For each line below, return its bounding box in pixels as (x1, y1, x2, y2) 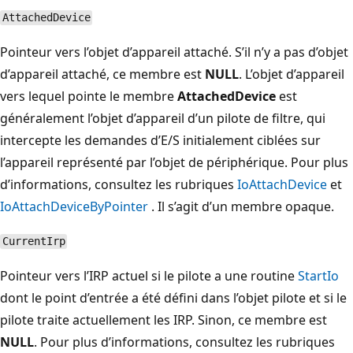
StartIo (298, 266, 339, 284)
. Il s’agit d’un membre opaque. (148, 197, 334, 215)
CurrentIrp (2, 235, 65, 248)
